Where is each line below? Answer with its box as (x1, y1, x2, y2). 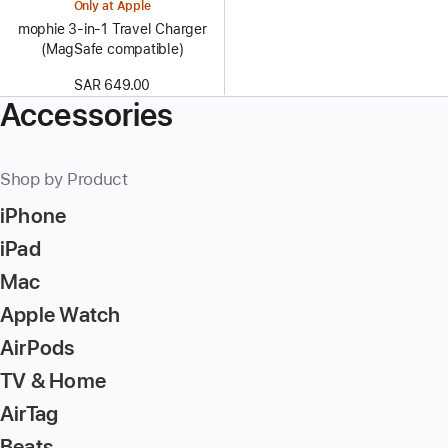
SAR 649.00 (74, 77, 151, 93)
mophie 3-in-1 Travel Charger (17, 21, 207, 37)
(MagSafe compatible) (40, 41, 184, 57)
